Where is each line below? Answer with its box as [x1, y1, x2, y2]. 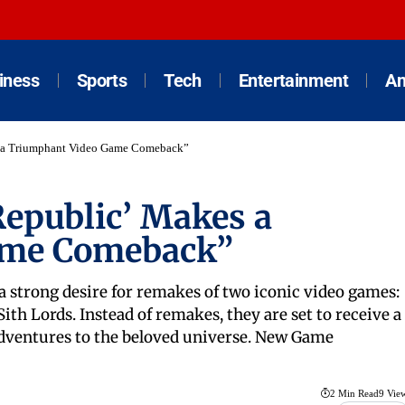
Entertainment [238, 70, 349, 91]
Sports [76, 70, 127, 91]
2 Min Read [329, 388, 379, 400]
